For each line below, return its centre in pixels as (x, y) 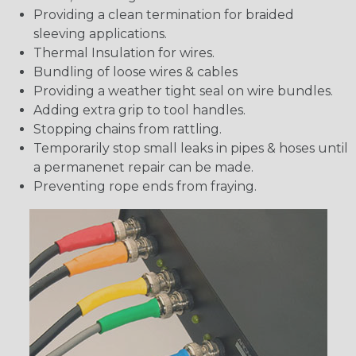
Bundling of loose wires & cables (135, 72)
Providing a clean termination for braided (164, 15)
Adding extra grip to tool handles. (139, 110)
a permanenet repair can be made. (143, 168)
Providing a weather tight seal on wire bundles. (183, 91)
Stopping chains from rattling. (128, 130)
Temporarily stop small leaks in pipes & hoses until (191, 149)
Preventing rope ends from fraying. (145, 187)
